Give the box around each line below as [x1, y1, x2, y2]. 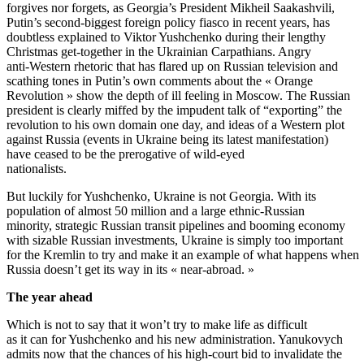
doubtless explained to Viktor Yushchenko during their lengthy [6, 30, 326, 45]
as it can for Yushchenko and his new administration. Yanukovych [6, 332, 343, 347]
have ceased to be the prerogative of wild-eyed [6, 147, 245, 162]
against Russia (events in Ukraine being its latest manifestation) [6, 132, 328, 147]
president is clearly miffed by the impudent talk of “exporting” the [6, 103, 342, 118]
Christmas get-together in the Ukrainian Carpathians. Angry [6, 45, 311, 59]
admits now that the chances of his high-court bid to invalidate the [6, 347, 342, 362]
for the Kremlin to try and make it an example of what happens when [6, 248, 359, 262]
